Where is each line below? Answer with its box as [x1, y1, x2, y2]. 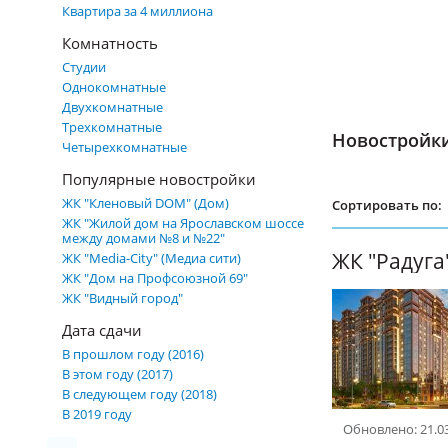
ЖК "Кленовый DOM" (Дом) [62, 194, 229, 212]
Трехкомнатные [62, 118, 162, 136]
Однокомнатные [62, 78, 166, 96]
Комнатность [62, 33, 158, 53]
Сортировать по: [332, 195, 442, 214]
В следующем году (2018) [62, 385, 217, 403]
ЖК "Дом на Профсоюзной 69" [62, 269, 248, 287]
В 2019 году [62, 405, 132, 423]
